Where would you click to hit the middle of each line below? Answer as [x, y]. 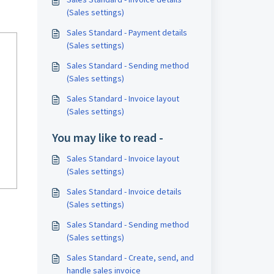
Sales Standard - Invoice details [124, 191]
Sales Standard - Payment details [127, 32]
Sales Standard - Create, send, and [130, 257]
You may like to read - [107, 137]
